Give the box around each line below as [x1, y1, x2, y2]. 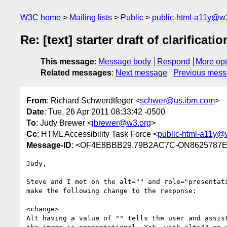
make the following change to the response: [26, 186, 197, 195]
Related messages [41, 68, 111, 78]
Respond [157, 57, 190, 66]
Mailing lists [69, 13, 112, 22]
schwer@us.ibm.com [140, 96, 215, 105]
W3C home [20, 13, 61, 22]
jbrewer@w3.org [92, 118, 151, 127]
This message [41, 57, 94, 66]
